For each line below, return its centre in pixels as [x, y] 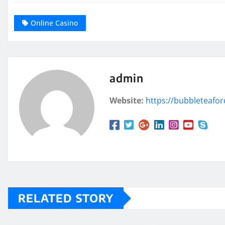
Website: [127, 101]
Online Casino [54, 23]
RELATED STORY [66, 198]
